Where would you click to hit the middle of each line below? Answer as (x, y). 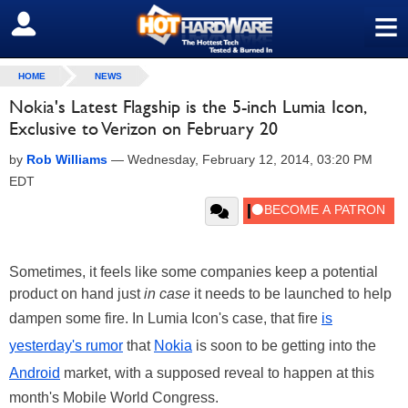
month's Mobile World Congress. (114, 398)
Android (35, 373)
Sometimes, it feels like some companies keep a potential (194, 272)
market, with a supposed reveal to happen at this (217, 373)
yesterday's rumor (66, 346)
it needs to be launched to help (291, 294)
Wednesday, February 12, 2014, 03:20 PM (250, 159)
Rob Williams (67, 159)
